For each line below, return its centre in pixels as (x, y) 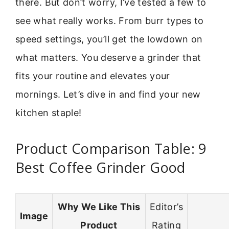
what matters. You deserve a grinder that (108, 58)
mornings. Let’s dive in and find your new (108, 95)
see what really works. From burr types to (110, 21)
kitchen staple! (49, 113)
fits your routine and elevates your (93, 76)
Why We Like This (99, 207)
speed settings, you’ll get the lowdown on (109, 39)
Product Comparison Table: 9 (111, 148)
